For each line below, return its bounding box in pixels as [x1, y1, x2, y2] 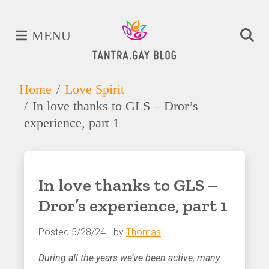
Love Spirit [65, 81, 124, 97]
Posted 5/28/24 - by [38, 226, 126, 238]
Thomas [126, 226, 161, 238]
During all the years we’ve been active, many [38, 252, 220, 264]
